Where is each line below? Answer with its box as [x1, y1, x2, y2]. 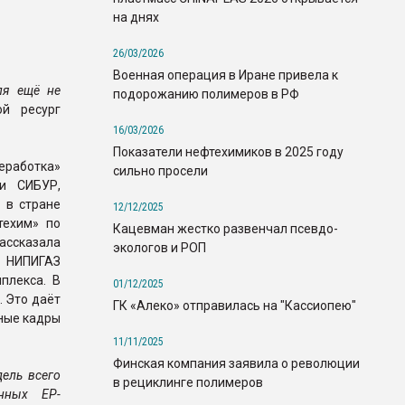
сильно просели [113, 163, 208, 178]
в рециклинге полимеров [113, 374, 263, 390]
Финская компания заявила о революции [113, 355, 360, 371]
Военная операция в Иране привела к [113, 67, 338, 82]
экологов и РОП [113, 240, 206, 255]
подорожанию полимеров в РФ [113, 86, 299, 101]
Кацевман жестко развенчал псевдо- [113, 221, 338, 236]
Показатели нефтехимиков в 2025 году [113, 144, 344, 159]
